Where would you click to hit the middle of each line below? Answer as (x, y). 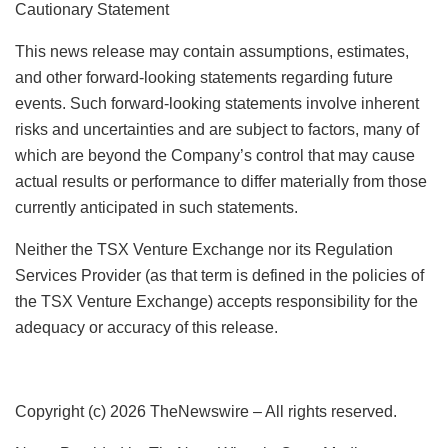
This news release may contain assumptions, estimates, (212, 51)
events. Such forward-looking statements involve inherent (217, 103)
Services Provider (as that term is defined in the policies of (219, 275)
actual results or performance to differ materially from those (221, 181)
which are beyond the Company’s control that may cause (215, 155)
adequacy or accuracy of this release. (146, 327)
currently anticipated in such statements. (156, 207)
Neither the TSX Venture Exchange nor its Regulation (204, 249)
